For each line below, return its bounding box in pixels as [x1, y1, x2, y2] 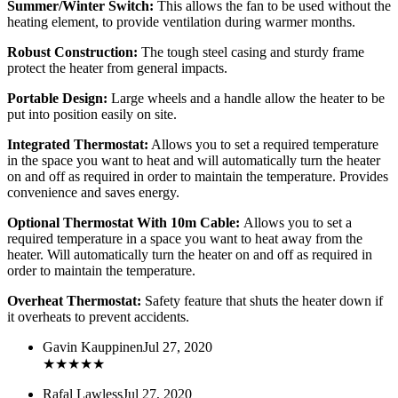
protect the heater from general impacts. [7, 60, 227, 76]
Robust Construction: [7, 44, 138, 60]
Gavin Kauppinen [43, 339, 143, 355]
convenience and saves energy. [7, 185, 179, 201]
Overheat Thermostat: [7, 293, 141, 309]
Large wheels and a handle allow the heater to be [107, 91, 385, 107]
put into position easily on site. [7, 107, 177, 123]
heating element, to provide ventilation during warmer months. [7, 14, 355, 30]
